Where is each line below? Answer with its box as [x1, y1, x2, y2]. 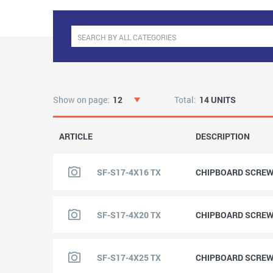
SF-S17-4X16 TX [97, 166, 161, 178]
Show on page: [53, 94, 110, 105]
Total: [174, 94, 196, 105]
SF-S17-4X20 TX [97, 208, 161, 221]
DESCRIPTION [196, 130, 250, 142]
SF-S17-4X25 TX [97, 251, 161, 263]
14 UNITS [199, 94, 236, 105]
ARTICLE [59, 130, 93, 142]
